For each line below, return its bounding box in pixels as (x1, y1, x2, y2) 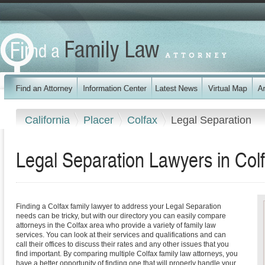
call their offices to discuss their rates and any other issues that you (16, 240, 229, 249)
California (25, 114, 73, 126)
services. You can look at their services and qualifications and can (16, 231, 226, 240)
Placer (83, 114, 117, 126)
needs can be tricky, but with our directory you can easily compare (16, 212, 226, 221)
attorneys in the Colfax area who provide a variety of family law (16, 221, 216, 230)
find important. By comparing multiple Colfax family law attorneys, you (16, 250, 238, 258)
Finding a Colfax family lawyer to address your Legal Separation (16, 202, 221, 211)
